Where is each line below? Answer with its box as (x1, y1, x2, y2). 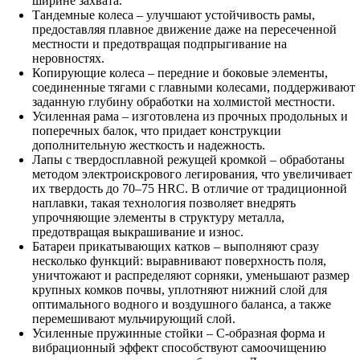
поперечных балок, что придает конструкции (32, 123, 281, 137)
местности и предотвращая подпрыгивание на (32, 36, 287, 51)
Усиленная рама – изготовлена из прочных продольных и (32, 108, 348, 123)
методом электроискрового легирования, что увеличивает (32, 166, 352, 181)
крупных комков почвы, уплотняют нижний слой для (32, 282, 327, 297)
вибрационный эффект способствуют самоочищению (32, 340, 326, 354)
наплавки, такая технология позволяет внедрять (32, 195, 296, 210)
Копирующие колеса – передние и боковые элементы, (32, 65, 328, 80)
